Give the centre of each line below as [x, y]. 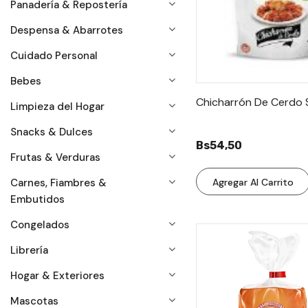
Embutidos [37, 199]
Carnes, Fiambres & [58, 183]
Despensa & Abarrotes [67, 30]
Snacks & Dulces [52, 132]
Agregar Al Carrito [253, 182]
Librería [29, 250]
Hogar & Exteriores [57, 276]
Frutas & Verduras [55, 157]
